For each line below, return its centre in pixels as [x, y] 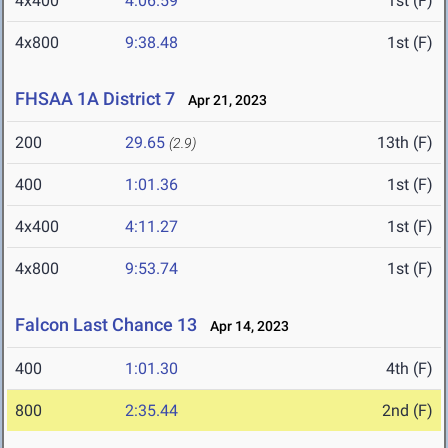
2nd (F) [407, 411]
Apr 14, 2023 [245, 326]
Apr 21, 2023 [223, 100]
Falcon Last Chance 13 [106, 325]
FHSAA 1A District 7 [95, 99]
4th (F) [409, 369]
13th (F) [405, 143]
